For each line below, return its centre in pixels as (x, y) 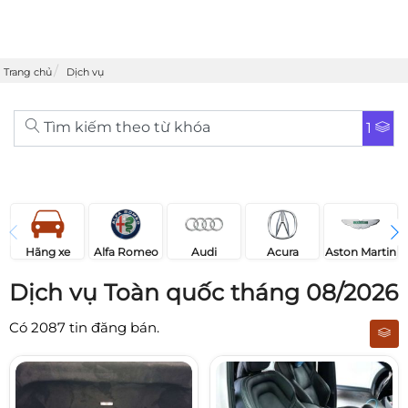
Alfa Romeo (126, 252)
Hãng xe (47, 252)
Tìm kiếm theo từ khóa (125, 127)
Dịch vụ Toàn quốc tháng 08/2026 (204, 293)
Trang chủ (28, 72)
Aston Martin (361, 251)
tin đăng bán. (112, 328)
